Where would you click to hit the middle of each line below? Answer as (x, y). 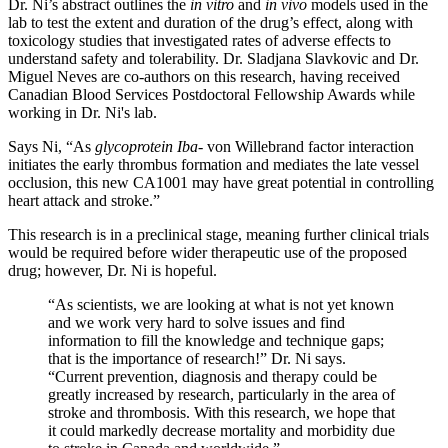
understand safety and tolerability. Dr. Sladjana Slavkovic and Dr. (213, 58)
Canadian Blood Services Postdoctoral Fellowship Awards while (211, 94)
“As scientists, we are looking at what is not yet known (221, 304)
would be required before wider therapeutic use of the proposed (207, 252)
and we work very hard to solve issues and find (196, 322)
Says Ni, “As (51, 146)
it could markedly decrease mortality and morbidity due (221, 430)
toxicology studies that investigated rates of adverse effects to (199, 40)
